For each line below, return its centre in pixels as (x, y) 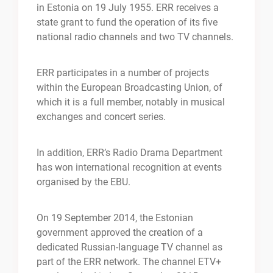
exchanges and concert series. (101, 117)
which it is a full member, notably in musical (131, 102)
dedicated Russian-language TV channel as (129, 247)
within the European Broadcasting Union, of (129, 88)
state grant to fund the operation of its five (127, 23)
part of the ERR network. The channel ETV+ (129, 262)
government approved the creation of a (120, 233)
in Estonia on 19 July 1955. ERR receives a (128, 8)
